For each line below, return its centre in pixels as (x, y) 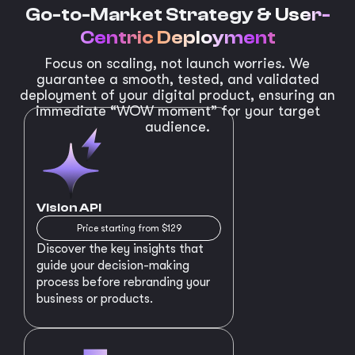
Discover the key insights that (120, 248)
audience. (177, 126)
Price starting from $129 (129, 228)
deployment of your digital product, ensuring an (177, 95)
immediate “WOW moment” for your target (177, 111)
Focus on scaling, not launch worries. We (177, 63)
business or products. (95, 298)
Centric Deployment (177, 38)
